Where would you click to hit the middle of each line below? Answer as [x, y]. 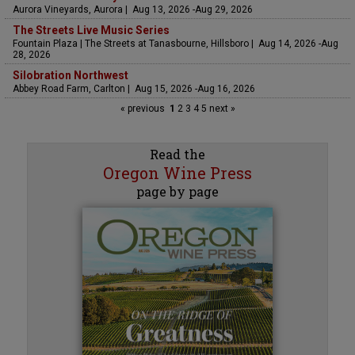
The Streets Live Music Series [91, 30]
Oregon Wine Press [177, 172]
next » [221, 108]
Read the [177, 154]
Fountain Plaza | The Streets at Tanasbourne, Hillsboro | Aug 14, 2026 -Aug [176, 43]
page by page [177, 191]
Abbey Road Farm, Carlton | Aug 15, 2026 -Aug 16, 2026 [134, 88]
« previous [143, 108]
